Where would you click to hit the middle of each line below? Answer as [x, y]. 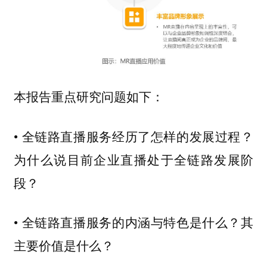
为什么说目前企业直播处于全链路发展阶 [133, 159]
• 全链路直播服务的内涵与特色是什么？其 [133, 222]
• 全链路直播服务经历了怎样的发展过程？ [133, 136]
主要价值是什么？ [63, 245]
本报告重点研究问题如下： [89, 97]
